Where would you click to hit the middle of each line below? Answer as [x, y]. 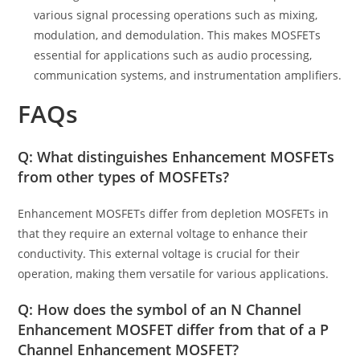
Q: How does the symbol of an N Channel [160, 310]
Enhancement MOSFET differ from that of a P [174, 330]
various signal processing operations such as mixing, [176, 15]
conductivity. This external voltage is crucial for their [159, 254]
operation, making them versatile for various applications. [174, 274]
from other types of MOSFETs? [124, 177]
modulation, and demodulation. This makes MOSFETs [178, 35]
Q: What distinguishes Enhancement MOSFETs [176, 157]
